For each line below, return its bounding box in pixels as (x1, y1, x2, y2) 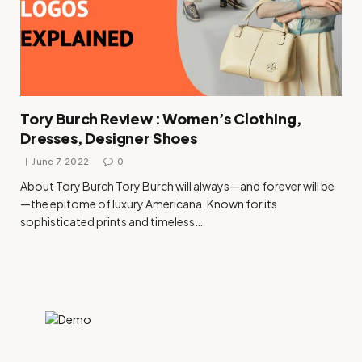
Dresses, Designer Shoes (20, 128, 197, 147)
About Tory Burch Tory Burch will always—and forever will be (20, 178, 335, 193)
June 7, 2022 (32, 155, 90, 166)
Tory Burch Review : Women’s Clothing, (20, 108, 302, 128)
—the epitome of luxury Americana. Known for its (20, 196, 277, 211)
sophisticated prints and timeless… (20, 213, 203, 229)
